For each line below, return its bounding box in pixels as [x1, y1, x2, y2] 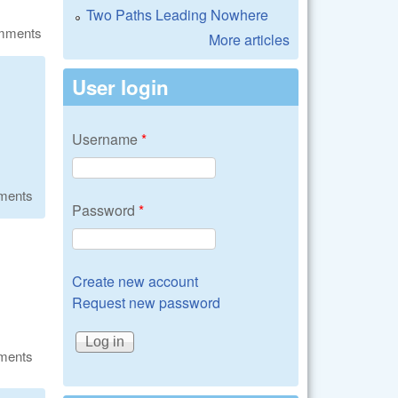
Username [72, 129, 141, 149]
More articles [209, 29, 290, 50]
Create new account [72, 271, 198, 291]
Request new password [72, 292, 220, 313]
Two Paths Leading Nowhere [86, 4, 268, 25]
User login [72, 73, 169, 101]
